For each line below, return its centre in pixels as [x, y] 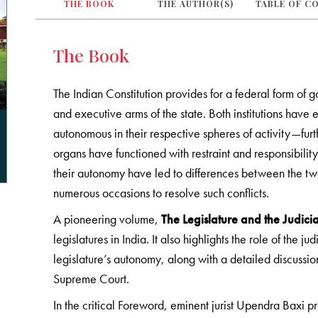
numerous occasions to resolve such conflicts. [161, 192]
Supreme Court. [93, 278]
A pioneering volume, [108, 219]
